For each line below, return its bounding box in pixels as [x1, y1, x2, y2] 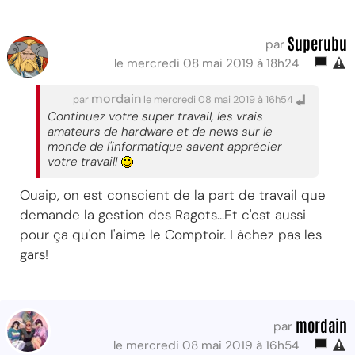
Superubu [288, 32, 347, 53]
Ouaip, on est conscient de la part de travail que [20, 185, 326, 204]
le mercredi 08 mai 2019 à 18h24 [114, 55, 305, 71]
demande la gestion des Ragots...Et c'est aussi [20, 205, 306, 223]
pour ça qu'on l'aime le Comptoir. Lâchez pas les [20, 225, 322, 243]
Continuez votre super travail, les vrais [48, 108, 263, 124]
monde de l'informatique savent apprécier [48, 138, 282, 155]
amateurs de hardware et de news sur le [48, 123, 273, 139]
